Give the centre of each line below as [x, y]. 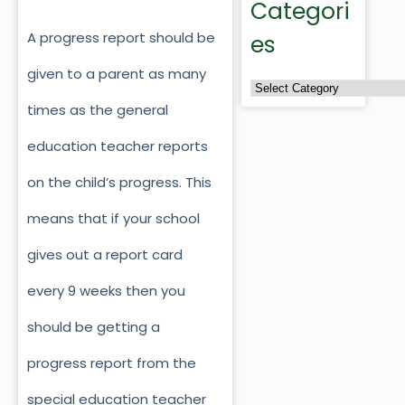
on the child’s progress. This [119, 183]
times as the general [98, 110]
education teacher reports [118, 146]
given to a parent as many [117, 74]
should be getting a [94, 327]
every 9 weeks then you [106, 291]
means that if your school [113, 219]
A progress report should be [121, 38]
